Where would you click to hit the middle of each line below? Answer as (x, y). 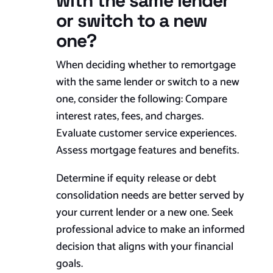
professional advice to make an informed (150, 230)
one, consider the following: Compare (141, 100)
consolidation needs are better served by (150, 196)
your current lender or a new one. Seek (144, 213)
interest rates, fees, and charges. (129, 117)
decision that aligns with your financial (144, 247)
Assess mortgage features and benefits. (147, 151)
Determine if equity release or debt (136, 179)
